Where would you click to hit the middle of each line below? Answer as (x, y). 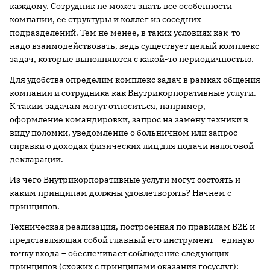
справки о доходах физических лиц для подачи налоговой (132, 146)
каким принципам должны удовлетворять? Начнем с (121, 193)
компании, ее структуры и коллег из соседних (105, 19)
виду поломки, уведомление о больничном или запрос (124, 133)
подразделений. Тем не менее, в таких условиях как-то (125, 33)
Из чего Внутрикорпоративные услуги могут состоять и (125, 180)
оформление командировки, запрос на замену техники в (129, 119)
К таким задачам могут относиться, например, (108, 106)
